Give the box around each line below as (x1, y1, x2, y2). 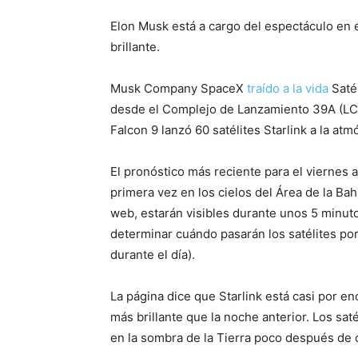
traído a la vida (247, 81, 332, 97)
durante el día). (110, 247, 195, 263)
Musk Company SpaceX (110, 81, 247, 97)
